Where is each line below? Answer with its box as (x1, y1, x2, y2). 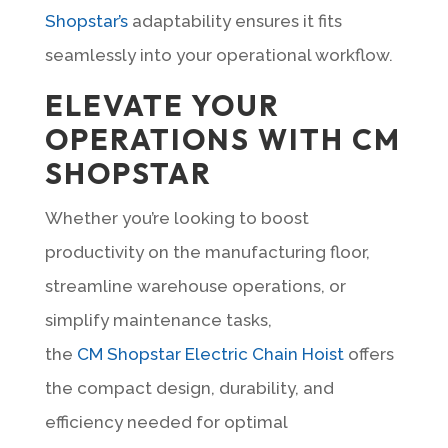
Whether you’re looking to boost (44, 207, 309, 228)
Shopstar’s (44, 10, 128, 31)
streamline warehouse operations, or (44, 275, 346, 296)
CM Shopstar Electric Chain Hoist (76, 343, 344, 364)
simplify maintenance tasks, (44, 309, 272, 330)
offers (343, 343, 394, 364)
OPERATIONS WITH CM (44, 120, 401, 158)
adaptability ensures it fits (127, 10, 342, 31)
